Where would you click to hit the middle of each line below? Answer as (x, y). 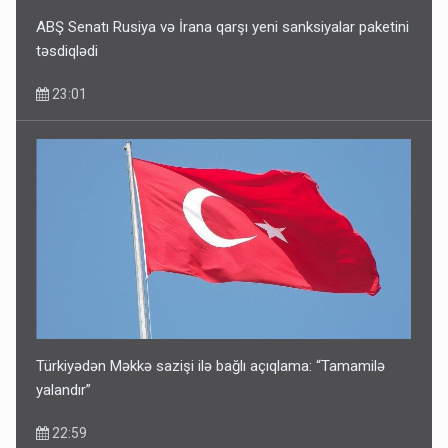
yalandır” (64, 389)
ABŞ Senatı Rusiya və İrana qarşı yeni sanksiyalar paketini (223, 26)
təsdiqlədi (67, 50)
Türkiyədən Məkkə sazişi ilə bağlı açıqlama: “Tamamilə (211, 365)
